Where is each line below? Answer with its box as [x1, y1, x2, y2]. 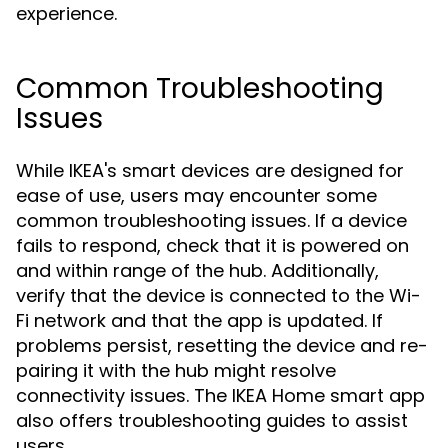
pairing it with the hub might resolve [16, 358, 336, 383]
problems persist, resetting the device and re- [16, 333, 428, 358]
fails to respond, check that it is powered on [16, 233, 409, 258]
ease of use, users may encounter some [16, 183, 377, 208]
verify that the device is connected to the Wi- [16, 283, 421, 308]
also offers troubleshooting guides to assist [16, 408, 408, 433]
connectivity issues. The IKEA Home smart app [16, 383, 425, 408]
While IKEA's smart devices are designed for [16, 158, 404, 183]
